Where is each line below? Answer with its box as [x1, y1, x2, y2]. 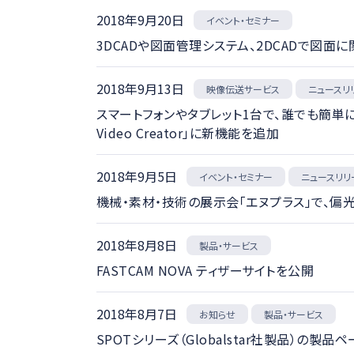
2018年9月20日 [96, 10, 184, 29]
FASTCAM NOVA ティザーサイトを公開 [96, 260, 314, 280]
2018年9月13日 [96, 79, 184, 98]
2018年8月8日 [96, 235, 177, 254]
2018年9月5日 [96, 167, 177, 186]
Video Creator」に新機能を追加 [96, 122, 280, 142]
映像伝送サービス [205, 81, 281, 96]
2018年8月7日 [96, 304, 177, 323]
